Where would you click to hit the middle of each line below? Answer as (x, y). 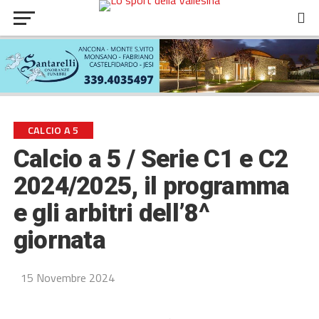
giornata (59, 240)
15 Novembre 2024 (67, 277)
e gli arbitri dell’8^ (111, 213)
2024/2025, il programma (151, 186)
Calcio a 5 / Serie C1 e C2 (151, 159)
